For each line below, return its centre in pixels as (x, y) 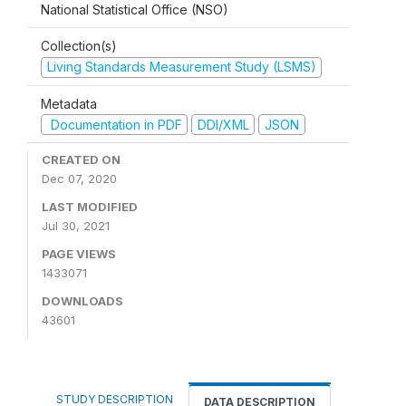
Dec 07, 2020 (79, 179)
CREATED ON (81, 159)
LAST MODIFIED (90, 207)
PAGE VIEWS (79, 254)
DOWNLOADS (82, 301)
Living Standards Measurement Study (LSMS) (181, 67)
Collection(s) (79, 46)
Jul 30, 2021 (76, 226)
